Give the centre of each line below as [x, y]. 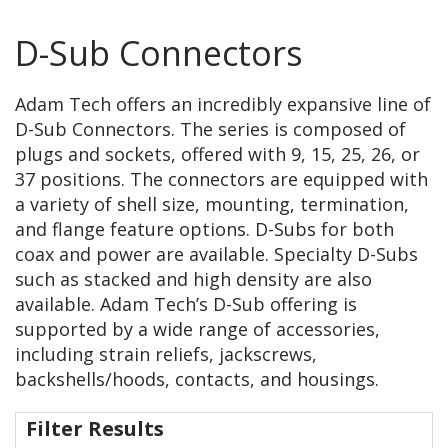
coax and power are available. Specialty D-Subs [216, 254]
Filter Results [95, 429]
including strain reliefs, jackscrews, [166, 354]
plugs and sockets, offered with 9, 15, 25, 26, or [217, 154]
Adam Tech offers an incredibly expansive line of [223, 104]
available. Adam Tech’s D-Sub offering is [186, 304]
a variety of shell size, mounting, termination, [212, 204]
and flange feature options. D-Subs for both [204, 229]
